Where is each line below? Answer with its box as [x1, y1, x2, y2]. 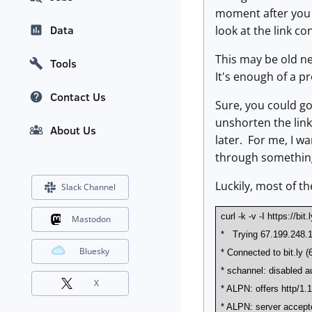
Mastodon [71, 213, 111, 226]
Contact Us [50, 89, 106, 105]
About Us [50, 123, 96, 139]
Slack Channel [61, 181, 116, 194]
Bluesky [79, 245, 109, 258]
